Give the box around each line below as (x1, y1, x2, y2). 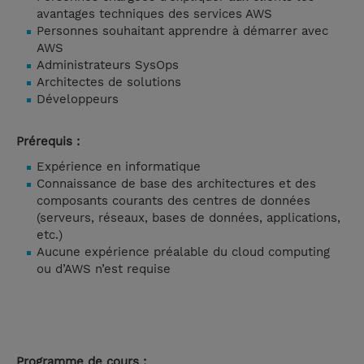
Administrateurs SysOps (37, 58, 179, 73)
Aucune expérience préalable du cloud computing (37, 245, 330, 260)
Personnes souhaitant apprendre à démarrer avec (37, 24, 328, 39)
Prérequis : (16, 134, 80, 149)
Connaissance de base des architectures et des (37, 176, 316, 192)
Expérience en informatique (37, 159, 201, 175)
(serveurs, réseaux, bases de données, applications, (37, 210, 340, 226)
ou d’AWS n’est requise (37, 262, 171, 277)
